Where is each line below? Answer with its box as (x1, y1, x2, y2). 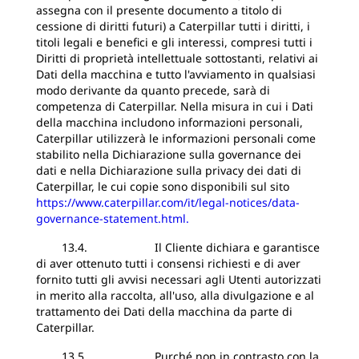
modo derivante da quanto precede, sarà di (36, 83, 270, 98)
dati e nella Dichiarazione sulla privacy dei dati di (36, 163, 301, 178)
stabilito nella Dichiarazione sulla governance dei (36, 147, 301, 162)
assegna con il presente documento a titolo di (36, 2, 282, 18)
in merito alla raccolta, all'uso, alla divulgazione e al (36, 288, 314, 303)
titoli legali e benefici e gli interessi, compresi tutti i (36, 34, 313, 50)
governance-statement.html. (36, 211, 189, 226)
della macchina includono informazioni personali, (36, 115, 303, 130)
